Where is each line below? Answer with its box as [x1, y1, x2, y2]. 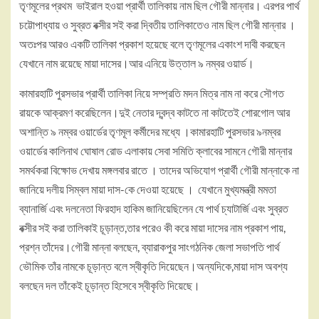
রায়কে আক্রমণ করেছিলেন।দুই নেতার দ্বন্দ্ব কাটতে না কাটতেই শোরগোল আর [19, 105, 290, 119]
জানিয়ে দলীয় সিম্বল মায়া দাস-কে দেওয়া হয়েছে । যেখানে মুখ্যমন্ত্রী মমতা [19, 182, 276, 196]
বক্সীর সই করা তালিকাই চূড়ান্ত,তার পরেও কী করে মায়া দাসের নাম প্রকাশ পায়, [19, 221, 286, 234]
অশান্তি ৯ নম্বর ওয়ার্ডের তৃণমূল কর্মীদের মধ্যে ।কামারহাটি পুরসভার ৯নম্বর [19, 125, 281, 138]
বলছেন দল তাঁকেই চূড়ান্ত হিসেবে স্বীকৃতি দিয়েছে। [19, 278, 200, 292]
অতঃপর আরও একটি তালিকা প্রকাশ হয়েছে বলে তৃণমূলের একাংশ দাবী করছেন [19, 37, 285, 51]
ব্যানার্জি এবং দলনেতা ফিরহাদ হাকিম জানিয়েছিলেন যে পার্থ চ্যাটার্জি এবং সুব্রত [19, 202, 288, 215]
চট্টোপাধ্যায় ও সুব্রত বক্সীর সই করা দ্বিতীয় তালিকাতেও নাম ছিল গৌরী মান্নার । [19, 18, 296, 31]
